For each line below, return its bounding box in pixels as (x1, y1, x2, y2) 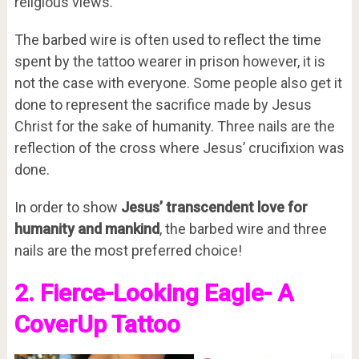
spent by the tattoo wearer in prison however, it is (14, 53, 325, 71)
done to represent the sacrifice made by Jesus (14, 96, 312, 114)
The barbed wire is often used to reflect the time (14, 31, 321, 49)
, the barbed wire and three (159, 220, 327, 238)
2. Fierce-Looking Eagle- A (14, 279, 293, 308)
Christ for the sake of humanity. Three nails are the (14, 118, 335, 135)
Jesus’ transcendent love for (120, 199, 308, 216)
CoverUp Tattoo (14, 310, 180, 339)
